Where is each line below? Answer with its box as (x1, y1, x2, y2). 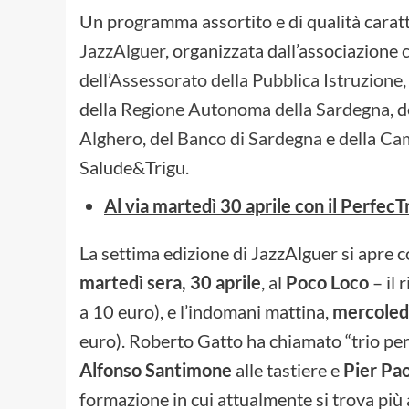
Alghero (79, 126, 142, 149)
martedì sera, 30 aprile (79, 270, 261, 293)
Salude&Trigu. (79, 155, 189, 178)
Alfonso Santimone (79, 358, 232, 381)
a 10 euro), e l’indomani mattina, (79, 299, 332, 322)
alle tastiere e (232, 358, 343, 381)
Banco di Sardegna (177, 126, 322, 149)
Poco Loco (286, 270, 369, 293)
